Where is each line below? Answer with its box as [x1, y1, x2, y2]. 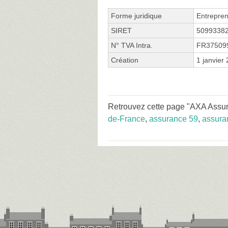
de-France [108, 114, 145, 123]
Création [111, 55, 138, 64]
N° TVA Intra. [111, 41, 153, 49]
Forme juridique [111, 11, 162, 20]
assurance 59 [149, 114, 198, 123]
